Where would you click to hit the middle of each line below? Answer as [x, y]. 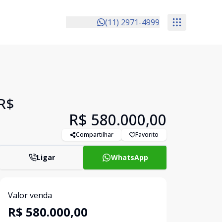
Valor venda [30, 195]
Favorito [147, 135]
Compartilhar [95, 135]
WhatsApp [129, 157]
